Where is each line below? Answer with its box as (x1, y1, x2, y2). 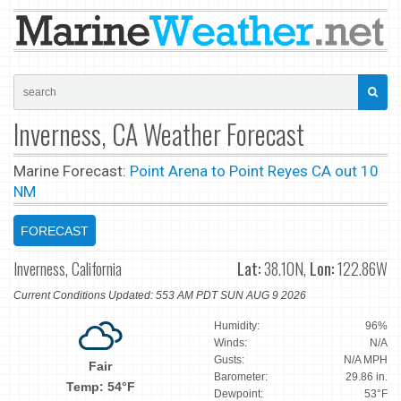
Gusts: (214, 354, 244, 367)
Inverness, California (13, 256, 122, 280)
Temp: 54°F (65, 380, 135, 395)
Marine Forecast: (13, 161, 130, 180)
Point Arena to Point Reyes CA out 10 (130, 161, 379, 180)
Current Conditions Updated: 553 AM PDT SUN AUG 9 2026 (13, 289, 306, 303)
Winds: (214, 337, 247, 350)
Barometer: (214, 371, 268, 384)
